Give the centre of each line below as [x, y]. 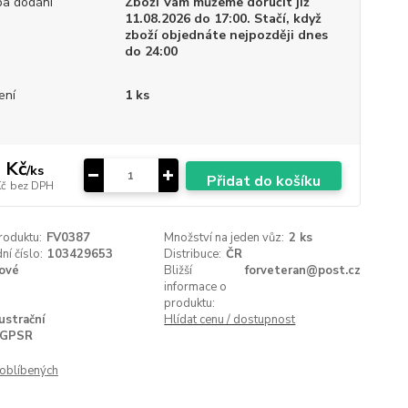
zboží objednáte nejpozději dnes [226, 35]
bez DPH [31, 185]
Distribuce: [193, 254]
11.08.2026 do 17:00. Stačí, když [223, 19]
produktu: [190, 303]
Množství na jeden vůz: [224, 238]
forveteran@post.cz [302, 270]
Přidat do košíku [263, 181]
